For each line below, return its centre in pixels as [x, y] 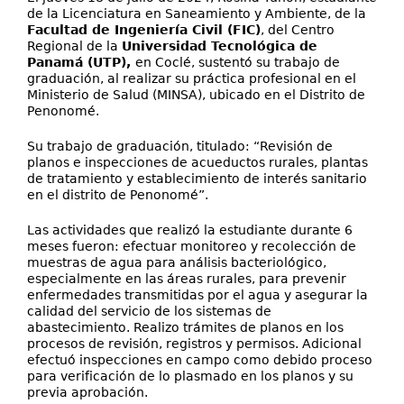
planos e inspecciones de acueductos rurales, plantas [197, 162]
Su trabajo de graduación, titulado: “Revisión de [180, 146]
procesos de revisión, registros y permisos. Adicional [194, 344]
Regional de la [74, 46]
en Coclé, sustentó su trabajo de [238, 62]
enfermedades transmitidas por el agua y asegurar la [197, 295]
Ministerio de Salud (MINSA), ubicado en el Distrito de [196, 95]
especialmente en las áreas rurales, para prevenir [187, 279]
